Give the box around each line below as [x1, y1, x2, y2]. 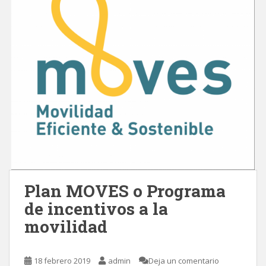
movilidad [24, 216, 107, 237]
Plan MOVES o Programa [24, 180, 226, 202]
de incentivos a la [24, 198, 168, 220]
